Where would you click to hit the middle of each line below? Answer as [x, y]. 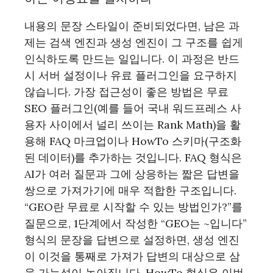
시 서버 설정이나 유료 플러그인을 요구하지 [131, 75]
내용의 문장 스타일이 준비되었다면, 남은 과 [132, 26]
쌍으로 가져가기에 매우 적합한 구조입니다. [130, 190]
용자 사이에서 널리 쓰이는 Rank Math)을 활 [133, 125]
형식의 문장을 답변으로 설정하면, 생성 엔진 [132, 240]
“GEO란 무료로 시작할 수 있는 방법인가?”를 [133, 207]
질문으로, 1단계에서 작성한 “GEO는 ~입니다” [136, 223]
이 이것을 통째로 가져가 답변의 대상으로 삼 [132, 256]
